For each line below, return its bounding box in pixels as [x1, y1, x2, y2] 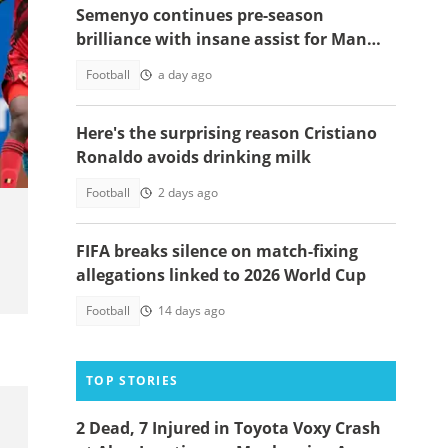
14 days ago [158, 302, 225, 319]
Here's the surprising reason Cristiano [76, 122, 377, 144]
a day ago [158, 66, 212, 83]
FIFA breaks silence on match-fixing [76, 240, 358, 262]
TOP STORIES [86, 372, 179, 389]
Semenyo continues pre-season [76, 4, 324, 26]
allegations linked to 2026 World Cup [76, 264, 366, 286]
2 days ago [158, 184, 218, 201]
